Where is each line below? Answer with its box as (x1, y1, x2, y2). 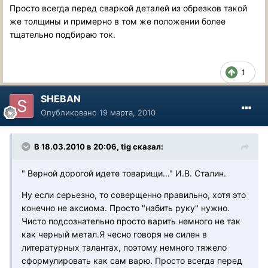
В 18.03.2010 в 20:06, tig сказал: (34, 141, 163, 151)
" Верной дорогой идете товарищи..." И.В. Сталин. (22, 167, 226, 178)
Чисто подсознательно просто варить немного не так (22, 215, 240, 226)
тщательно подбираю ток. (10, 29, 115, 39)
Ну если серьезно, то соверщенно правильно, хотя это (22, 189, 246, 200)
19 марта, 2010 (99, 107, 156, 117)
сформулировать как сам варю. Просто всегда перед (22, 255, 242, 266)
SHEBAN (41, 92, 81, 105)
